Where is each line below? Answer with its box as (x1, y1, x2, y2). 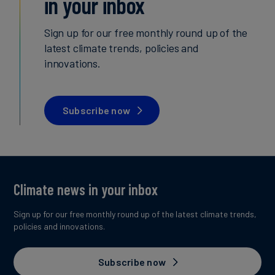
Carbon (147, 9, 180, 23)
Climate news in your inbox (14, 180, 158, 198)
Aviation (147, 63, 185, 76)
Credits (147, 26, 181, 39)
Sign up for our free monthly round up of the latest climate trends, (14, 208, 257, 219)
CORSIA (147, 96, 182, 109)
